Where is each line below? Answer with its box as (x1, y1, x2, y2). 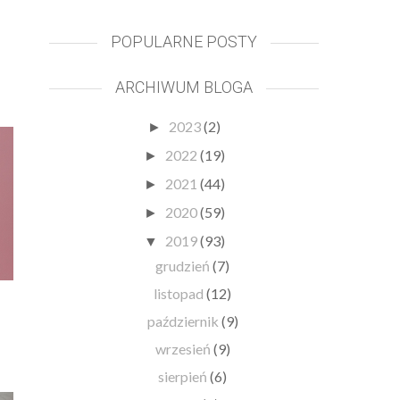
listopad (154, 284, 207, 302)
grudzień (155, 256, 213, 274)
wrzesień (154, 339, 213, 357)
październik (146, 312, 221, 329)
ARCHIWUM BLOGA (115, 77, 253, 96)
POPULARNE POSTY (111, 31, 257, 51)
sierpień (158, 367, 211, 385)
